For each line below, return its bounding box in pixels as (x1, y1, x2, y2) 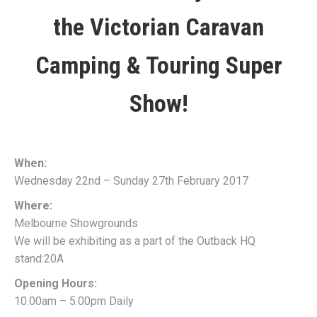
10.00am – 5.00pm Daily (14, 294, 134, 308)
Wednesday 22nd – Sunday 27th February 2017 (14, 174, 248, 188)
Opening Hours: (14, 277, 97, 290)
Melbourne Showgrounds (14, 217, 138, 230)
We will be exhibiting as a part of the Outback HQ (14, 234, 255, 248)
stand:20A (14, 252, 64, 265)
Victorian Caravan (90, 13, 264, 41)
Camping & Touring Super (35, 51, 282, 79)
